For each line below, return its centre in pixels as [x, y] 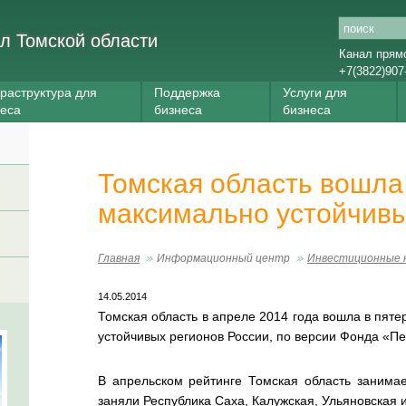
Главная [119, 258]
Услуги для [315, 92]
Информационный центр [223, 258]
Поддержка [187, 92]
